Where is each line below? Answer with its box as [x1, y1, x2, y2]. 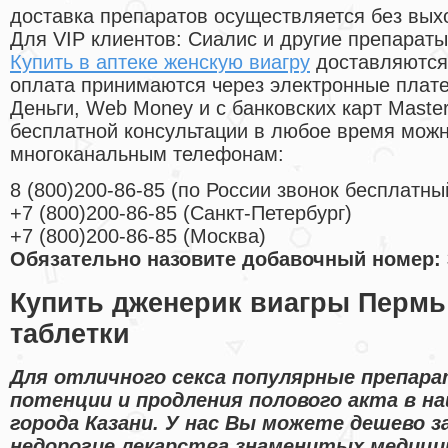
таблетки [10, 318, 130, 349]
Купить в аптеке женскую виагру [10, 51, 310, 74]
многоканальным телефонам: [10, 143, 284, 166]
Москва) [190, 225, 266, 248]
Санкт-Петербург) [190, 202, 352, 225]
